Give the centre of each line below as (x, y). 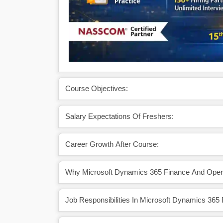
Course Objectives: (97, 88)
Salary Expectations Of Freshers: (119, 116)
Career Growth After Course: (112, 144)
